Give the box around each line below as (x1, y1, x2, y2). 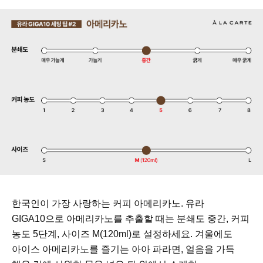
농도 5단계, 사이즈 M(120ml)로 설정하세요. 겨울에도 (12, 229, 232, 240)
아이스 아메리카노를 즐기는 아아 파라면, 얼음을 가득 (12, 244, 235, 255)
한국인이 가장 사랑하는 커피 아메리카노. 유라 (12, 198, 204, 209)
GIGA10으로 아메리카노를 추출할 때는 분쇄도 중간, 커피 (12, 214, 249, 224)
